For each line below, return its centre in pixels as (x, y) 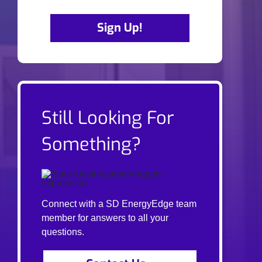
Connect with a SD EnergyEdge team (119, 204)
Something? (91, 144)
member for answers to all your (105, 218)
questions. (63, 232)
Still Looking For (108, 118)
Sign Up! (120, 28)
